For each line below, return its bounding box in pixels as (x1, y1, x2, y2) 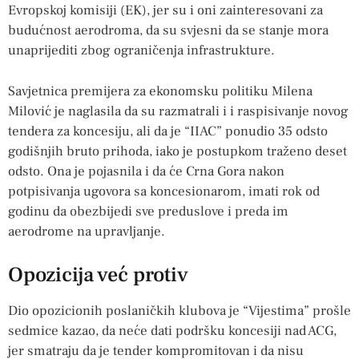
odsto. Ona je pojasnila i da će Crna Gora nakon (8, 162, 284, 180)
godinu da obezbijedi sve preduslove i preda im (8, 202, 288, 220)
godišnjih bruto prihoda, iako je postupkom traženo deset (8, 142, 347, 160)
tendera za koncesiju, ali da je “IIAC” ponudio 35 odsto (8, 122, 328, 140)
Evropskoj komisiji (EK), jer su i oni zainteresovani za (8, 2, 323, 20)
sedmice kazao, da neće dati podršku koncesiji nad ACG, (8, 322, 337, 341)
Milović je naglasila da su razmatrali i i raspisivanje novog (8, 102, 349, 120)
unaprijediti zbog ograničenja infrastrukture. (8, 42, 275, 60)
